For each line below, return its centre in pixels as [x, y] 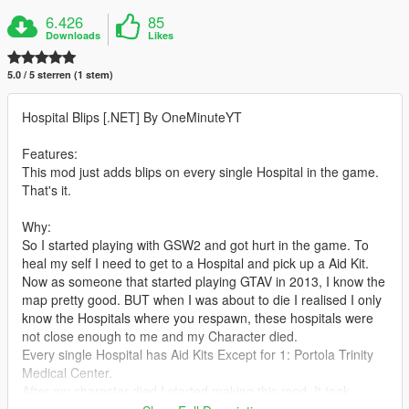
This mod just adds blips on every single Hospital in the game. [200, 172]
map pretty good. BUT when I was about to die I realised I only [202, 300]
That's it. [47, 190]
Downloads [73, 36]
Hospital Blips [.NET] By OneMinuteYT [132, 117]
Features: [50, 154]
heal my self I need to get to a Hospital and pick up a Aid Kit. [195, 263]
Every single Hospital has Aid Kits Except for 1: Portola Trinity [198, 355]
